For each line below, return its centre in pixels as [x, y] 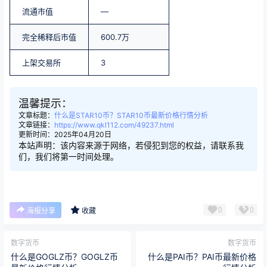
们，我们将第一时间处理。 [69, 157]
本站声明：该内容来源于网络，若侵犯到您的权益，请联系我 [131, 145]
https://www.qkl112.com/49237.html [114, 125]
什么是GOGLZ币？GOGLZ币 [64, 256]
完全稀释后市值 [49, 37]
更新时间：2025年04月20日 [65, 135]
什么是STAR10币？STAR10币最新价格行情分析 [131, 116]
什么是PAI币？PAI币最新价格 [202, 256]
